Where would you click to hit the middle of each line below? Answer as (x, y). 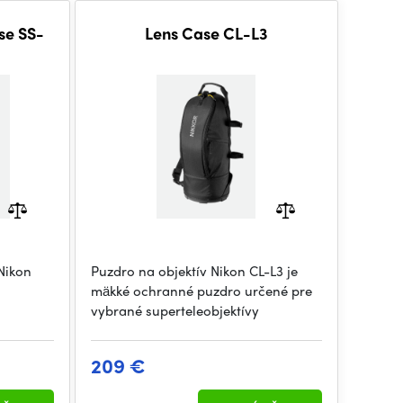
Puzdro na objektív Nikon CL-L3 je (194, 271)
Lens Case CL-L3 (206, 33)
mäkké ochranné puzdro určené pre (201, 291)
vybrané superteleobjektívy (175, 310)
